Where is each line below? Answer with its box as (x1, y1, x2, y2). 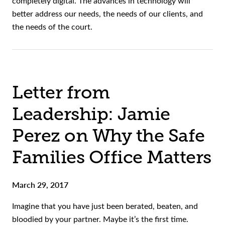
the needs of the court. (12, 21, 92, 32)
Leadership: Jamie (12, 104, 170, 125)
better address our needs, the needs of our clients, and (12, 8, 203, 19)
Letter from (12, 82, 110, 103)
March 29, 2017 (12, 179, 68, 191)
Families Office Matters (12, 147, 211, 168)
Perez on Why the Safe (12, 126, 205, 146)
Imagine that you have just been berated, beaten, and (12, 200, 198, 211)
